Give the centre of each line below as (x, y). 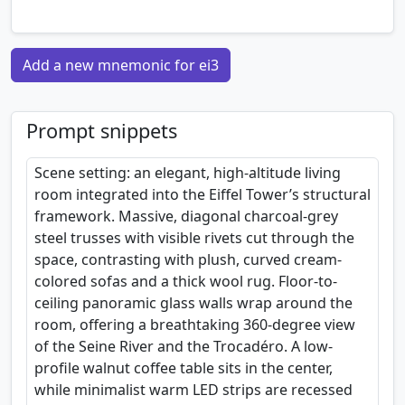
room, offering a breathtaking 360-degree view (195, 324)
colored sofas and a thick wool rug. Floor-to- (186, 281)
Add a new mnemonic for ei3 (121, 65)
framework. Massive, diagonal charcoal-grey (186, 216)
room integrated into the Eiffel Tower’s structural (202, 194)
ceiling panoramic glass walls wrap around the (193, 302)
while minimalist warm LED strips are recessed (193, 389)
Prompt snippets (102, 130)
